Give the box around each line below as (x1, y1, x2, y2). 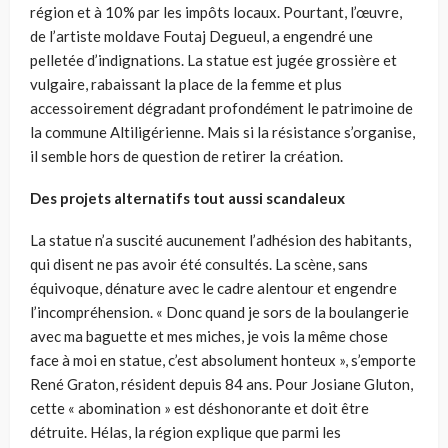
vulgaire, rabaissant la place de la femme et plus (30, 75, 342, 94)
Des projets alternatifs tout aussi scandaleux (30, 189, 345, 208)
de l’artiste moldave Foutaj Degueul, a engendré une (30, 27, 373, 46)
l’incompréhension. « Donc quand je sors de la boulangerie (30, 303, 409, 322)
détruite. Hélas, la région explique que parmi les (30, 423, 341, 442)
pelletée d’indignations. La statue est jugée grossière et (30, 51, 397, 70)
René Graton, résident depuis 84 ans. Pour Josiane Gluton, (30, 375, 413, 394)
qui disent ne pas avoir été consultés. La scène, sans (30, 255, 368, 274)
